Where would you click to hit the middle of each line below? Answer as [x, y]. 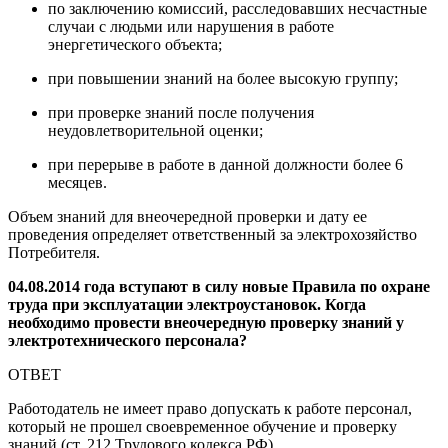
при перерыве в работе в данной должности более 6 [225, 164]
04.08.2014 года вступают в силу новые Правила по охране [219, 286]
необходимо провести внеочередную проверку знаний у [206, 322]
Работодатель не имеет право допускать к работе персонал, [210, 408]
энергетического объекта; [135, 44]
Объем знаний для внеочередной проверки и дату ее [187, 216]
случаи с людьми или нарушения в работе [191, 26]
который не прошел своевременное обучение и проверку [202, 426]
